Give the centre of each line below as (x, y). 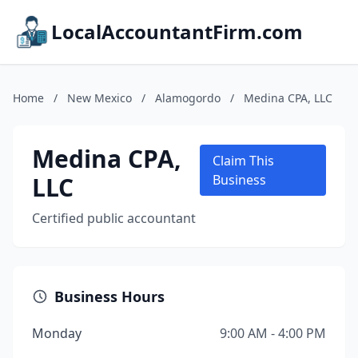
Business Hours (109, 296)
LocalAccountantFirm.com (177, 32)
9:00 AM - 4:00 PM (273, 333)
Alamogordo (188, 98)
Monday (57, 333)
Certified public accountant (114, 218)
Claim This (244, 161)
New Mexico (99, 98)
